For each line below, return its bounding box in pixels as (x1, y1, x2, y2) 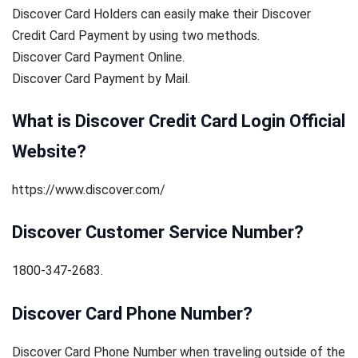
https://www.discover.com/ (12, 182, 165, 198)
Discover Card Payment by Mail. (12, 70, 190, 86)
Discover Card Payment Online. (12, 49, 185, 65)
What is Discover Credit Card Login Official (12, 111, 345, 132)
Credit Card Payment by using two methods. (12, 27, 260, 43)
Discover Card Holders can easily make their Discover (12, 6, 311, 22)
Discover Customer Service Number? (12, 222, 304, 243)
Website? (12, 141, 86, 162)
